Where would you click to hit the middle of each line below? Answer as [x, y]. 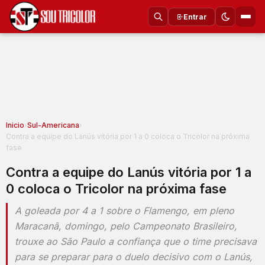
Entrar [195, 17]
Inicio [15, 125]
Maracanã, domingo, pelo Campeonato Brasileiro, [126, 226]
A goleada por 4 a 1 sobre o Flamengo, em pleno [125, 211]
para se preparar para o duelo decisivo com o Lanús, [134, 257]
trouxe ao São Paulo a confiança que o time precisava [136, 241]
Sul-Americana [53, 125]
